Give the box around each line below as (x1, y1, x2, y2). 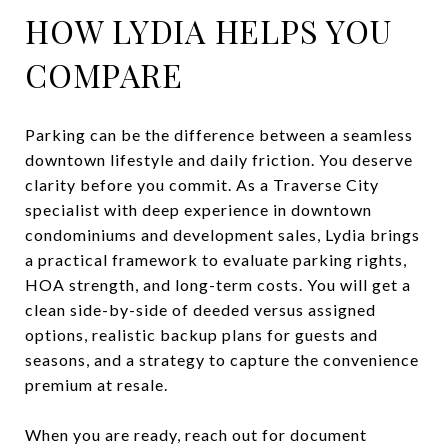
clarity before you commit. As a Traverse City (25, 174, 379, 194)
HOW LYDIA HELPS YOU (25, 8, 392, 52)
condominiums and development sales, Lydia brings (25, 224, 420, 244)
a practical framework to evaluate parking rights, (25, 249, 407, 269)
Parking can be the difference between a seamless (25, 124, 413, 144)
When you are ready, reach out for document (25, 424, 367, 444)
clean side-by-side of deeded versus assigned (25, 299, 376, 319)
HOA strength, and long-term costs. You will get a (25, 274, 411, 294)
